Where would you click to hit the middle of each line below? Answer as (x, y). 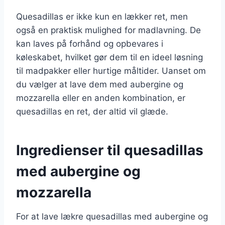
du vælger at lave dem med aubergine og (100, 84)
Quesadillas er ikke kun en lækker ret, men (102, 16)
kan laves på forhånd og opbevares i (90, 43)
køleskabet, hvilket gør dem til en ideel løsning (109, 57)
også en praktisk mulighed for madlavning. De (108, 30)
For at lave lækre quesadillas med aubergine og (112, 216)
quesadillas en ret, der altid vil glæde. (92, 111)
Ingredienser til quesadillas (110, 150)
